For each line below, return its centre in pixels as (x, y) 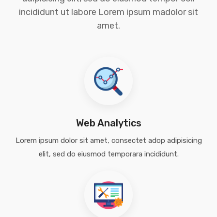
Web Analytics (108, 123)
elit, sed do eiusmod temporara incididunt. (108, 154)
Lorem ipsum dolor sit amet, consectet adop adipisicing (108, 140)
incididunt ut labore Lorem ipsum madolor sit (108, 12)
